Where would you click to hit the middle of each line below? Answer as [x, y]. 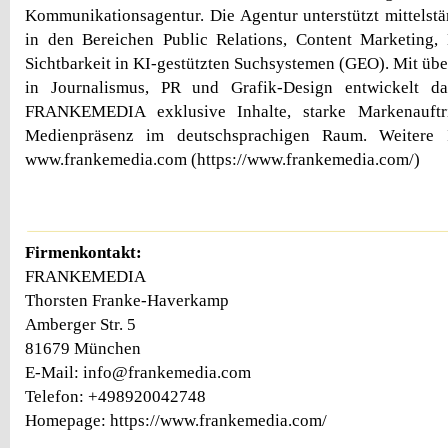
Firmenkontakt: [83, 252]
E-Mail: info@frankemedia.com [138, 372]
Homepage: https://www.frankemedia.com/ [176, 420]
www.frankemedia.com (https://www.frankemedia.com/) [222, 159]
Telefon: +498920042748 [115, 396]
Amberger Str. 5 [80, 324]
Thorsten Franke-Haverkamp [127, 300]
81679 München [83, 348]
